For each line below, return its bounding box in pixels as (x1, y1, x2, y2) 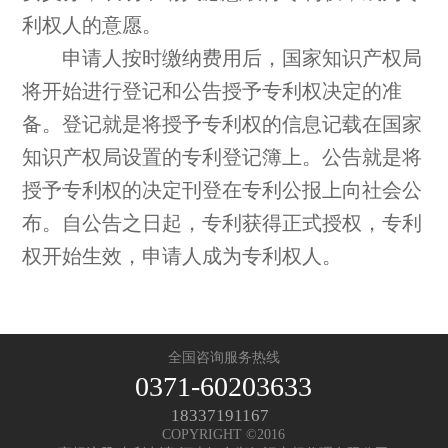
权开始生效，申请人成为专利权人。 (22, 246, 343, 268)
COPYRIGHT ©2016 (162, 427, 286, 443)
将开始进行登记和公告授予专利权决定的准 (22, 81, 403, 103)
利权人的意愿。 (22, 15, 163, 37)
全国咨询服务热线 (167, 350, 280, 366)
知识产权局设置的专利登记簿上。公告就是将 (22, 147, 423, 169)
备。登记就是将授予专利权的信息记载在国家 (22, 114, 423, 136)
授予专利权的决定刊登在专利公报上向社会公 (22, 180, 423, 202)
